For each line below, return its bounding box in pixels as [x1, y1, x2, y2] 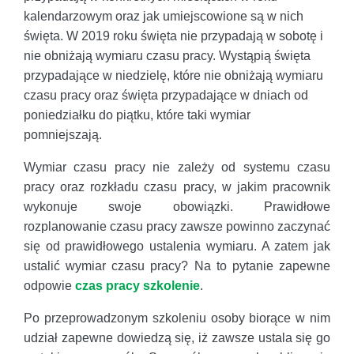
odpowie [24, 278, 75, 292]
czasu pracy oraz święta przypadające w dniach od [24, 88, 308, 102]
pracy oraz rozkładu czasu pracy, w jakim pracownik [24, 179, 330, 194]
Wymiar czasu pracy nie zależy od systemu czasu [24, 160, 330, 174]
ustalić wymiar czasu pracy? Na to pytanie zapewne [24, 258, 330, 273]
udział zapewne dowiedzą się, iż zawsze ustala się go [24, 330, 330, 345]
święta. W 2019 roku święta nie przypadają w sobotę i [24, 28, 323, 43]
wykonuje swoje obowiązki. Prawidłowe [24, 199, 330, 213]
